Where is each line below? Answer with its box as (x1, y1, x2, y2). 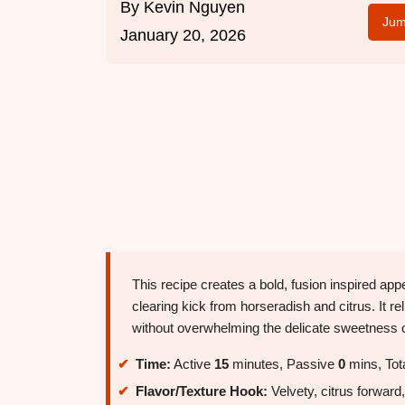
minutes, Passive (229, 356, 338, 372)
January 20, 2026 (120, 26, 246, 45)
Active (171, 356, 214, 372)
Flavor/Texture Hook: (136, 382, 268, 399)
